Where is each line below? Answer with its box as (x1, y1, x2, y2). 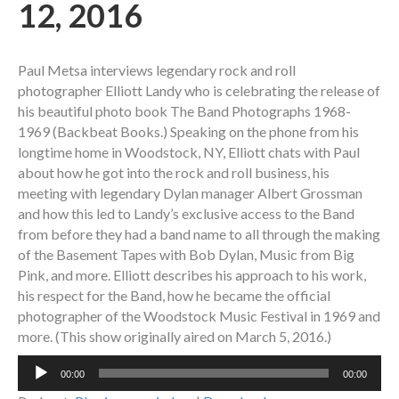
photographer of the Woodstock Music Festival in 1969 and (18, 307, 380, 325)
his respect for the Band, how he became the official (18, 287, 330, 305)
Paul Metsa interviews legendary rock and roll (18, 61, 296, 79)
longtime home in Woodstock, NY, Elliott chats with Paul (18, 143, 360, 161)
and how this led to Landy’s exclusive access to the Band (18, 205, 354, 223)
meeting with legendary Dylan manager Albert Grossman (18, 184, 362, 202)
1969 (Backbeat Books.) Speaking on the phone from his (18, 123, 359, 141)
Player (17, 377, 56, 395)
